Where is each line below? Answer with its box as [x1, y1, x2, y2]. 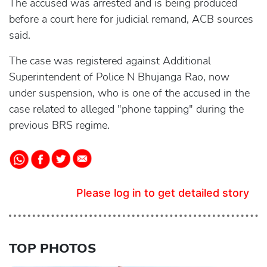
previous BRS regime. [9, 118, 110, 132]
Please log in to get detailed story [76, 187, 249, 199]
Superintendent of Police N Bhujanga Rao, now [9, 70, 229, 84]
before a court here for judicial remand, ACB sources [9, 12, 253, 26]
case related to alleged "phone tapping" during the [9, 102, 244, 116]
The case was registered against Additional [9, 54, 211, 68]
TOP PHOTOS [9, 240, 96, 257]
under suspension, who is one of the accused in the [9, 86, 250, 100]
